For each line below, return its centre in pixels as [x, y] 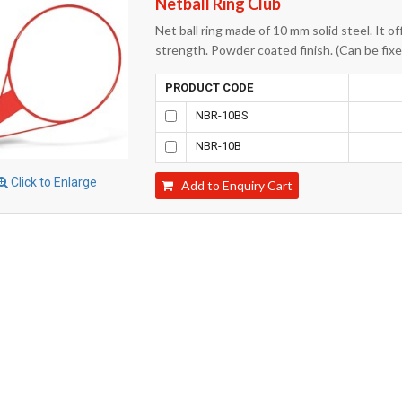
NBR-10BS [223, 115]
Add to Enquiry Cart [233, 185]
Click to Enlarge [53, 182]
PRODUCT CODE [210, 87]
